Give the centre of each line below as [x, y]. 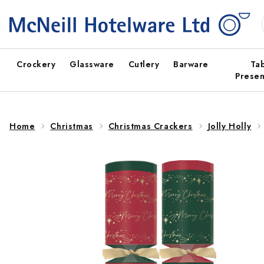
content [32, 19]
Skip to [32, 8]
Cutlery [143, 64]
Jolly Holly [230, 126]
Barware [191, 64]
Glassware [92, 64]
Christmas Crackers [150, 126]
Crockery [36, 64]
